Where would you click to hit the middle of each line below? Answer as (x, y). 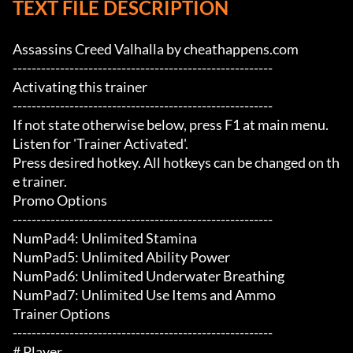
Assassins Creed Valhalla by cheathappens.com (156, 49)
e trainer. (40, 182)
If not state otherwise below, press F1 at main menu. (171, 125)
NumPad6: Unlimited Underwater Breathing (149, 276)
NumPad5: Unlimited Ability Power (121, 257)
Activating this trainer (80, 87)
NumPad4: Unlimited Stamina (105, 238)
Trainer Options (61, 314)
